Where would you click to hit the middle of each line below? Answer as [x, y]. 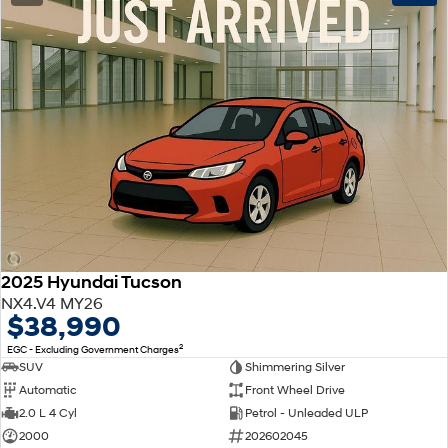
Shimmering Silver [294, 367]
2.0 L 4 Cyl [48, 413]
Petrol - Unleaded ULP [306, 413]
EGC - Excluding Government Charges [93, 348]
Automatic [48, 390]
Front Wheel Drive [294, 390]
